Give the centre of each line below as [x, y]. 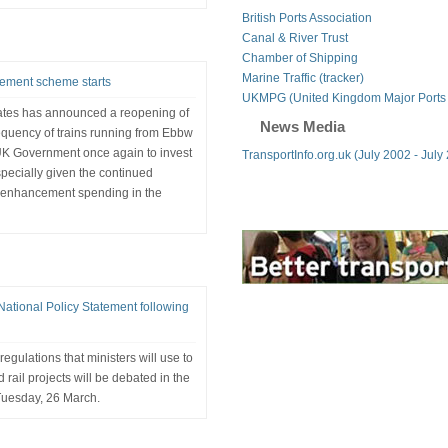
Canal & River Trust [294, 37]
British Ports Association [306, 17]
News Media [302, 126]
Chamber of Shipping [299, 57]
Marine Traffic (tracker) [302, 77]
